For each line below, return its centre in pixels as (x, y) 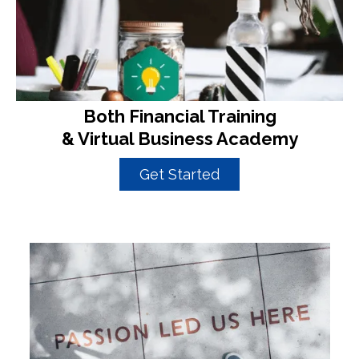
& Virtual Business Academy (179, 139)
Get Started (179, 175)
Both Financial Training (179, 117)
